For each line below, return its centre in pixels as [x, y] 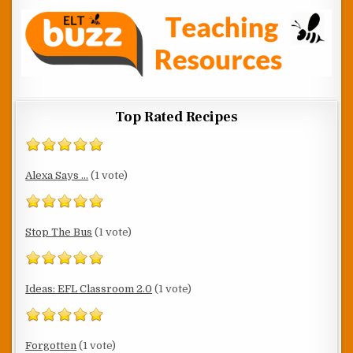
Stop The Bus [59, 232]
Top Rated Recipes [176, 117]
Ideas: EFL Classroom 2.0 [89, 288]
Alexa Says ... [57, 175]
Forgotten [51, 345]
